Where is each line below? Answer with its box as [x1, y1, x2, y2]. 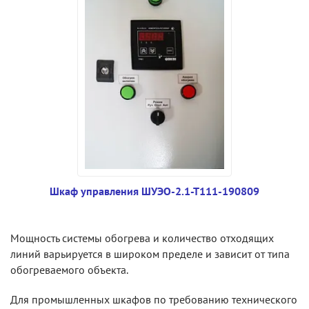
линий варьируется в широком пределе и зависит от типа [10, 247, 290, 261]
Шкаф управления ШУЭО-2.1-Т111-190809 [50, 184, 259, 199]
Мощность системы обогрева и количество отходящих [10, 231, 274, 246]
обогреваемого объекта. [10, 263, 128, 277]
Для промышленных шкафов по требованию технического [10, 292, 297, 307]
